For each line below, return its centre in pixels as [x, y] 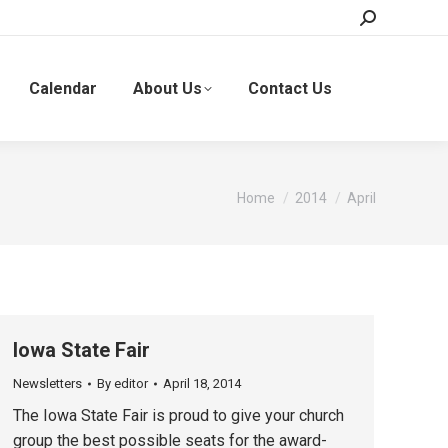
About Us [167, 88]
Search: [382, 17]
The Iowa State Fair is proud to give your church [178, 415]
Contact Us [289, 88]
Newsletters [47, 383]
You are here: [281, 188]
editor [131, 383]
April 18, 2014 [202, 383]
